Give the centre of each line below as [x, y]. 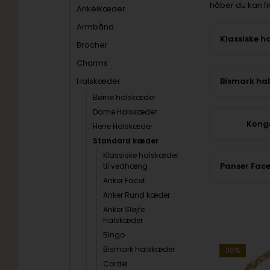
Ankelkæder [101, 9]
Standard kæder [126, 141]
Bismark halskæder [139, 249]
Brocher [93, 45]
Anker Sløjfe [124, 209]
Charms [93, 63]
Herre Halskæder [123, 126]
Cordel [116, 264]
